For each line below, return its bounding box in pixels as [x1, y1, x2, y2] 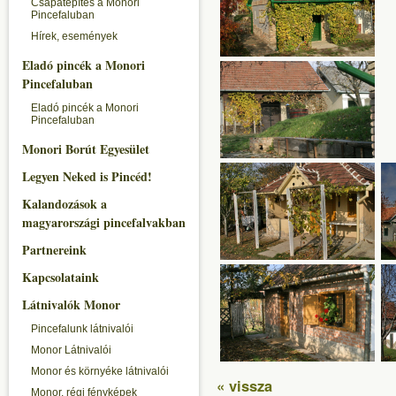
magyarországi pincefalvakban [22, 213, 186, 232]
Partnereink [22, 240, 87, 259]
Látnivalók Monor [22, 295, 120, 314]
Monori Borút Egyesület [22, 140, 149, 158]
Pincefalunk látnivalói [31, 323, 133, 335]
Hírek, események [31, 30, 118, 42]
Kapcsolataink [22, 268, 99, 286]
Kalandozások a [22, 194, 107, 213]
